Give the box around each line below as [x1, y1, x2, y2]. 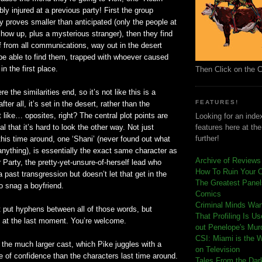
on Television [195, 245, 240, 254]
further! [195, 134, 219, 143]
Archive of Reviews [195, 156, 261, 166]
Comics [195, 189, 221, 199]
